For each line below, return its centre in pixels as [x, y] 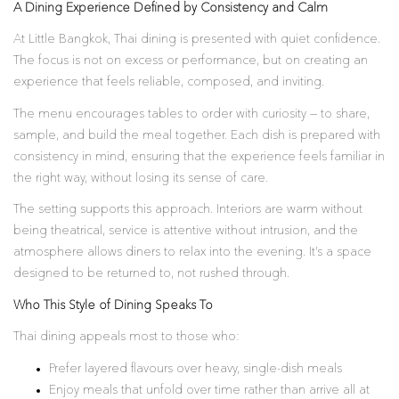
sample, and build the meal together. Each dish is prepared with [197, 135]
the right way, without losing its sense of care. [141, 178]
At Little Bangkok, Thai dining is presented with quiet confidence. [197, 39]
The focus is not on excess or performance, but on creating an [191, 61]
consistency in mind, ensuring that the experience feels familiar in [199, 156]
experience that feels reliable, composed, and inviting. [169, 82]
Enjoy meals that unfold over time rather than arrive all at [209, 390]
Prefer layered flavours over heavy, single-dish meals [195, 368]
